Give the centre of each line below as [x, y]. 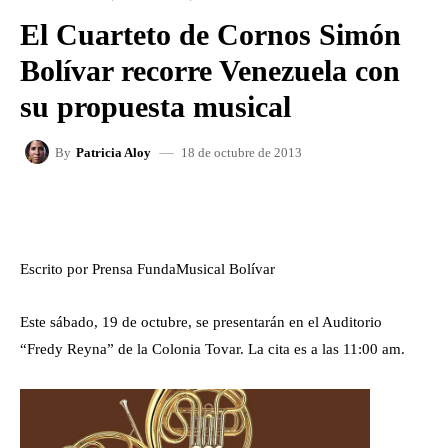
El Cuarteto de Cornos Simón [210, 34]
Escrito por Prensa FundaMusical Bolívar [147, 269]
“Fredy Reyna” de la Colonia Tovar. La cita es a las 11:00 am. [212, 349]
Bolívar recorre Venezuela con [210, 70]
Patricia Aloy [113, 152]
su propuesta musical [155, 106]
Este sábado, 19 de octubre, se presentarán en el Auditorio [201, 322]
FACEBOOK [104, 209]
